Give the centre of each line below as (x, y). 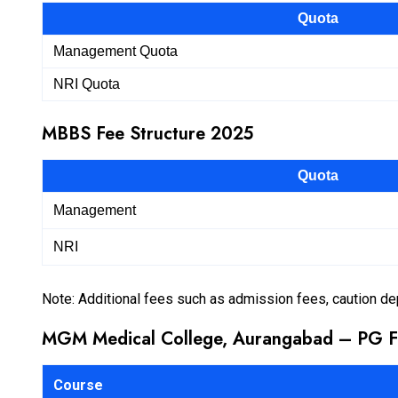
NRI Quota (88, 84)
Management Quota (117, 52)
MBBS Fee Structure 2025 (147, 134)
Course (78, 386)
